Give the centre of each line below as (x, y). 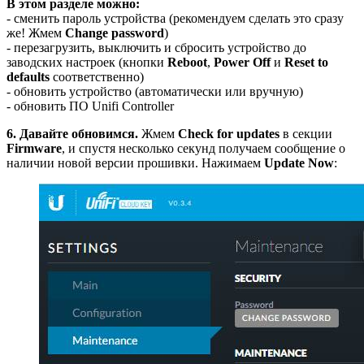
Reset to (306, 62)
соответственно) (97, 76)
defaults (28, 76)
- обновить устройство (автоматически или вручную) (155, 91)
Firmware (34, 148)
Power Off (242, 62)
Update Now (299, 162)
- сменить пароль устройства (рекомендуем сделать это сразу (175, 18)
